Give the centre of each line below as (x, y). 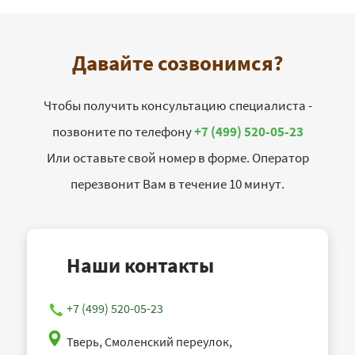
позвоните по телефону (123, 132)
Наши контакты (140, 265)
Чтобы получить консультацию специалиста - (177, 106)
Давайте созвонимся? (177, 63)
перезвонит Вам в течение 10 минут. (177, 184)
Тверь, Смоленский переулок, (149, 342)
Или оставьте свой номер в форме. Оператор (177, 158)
